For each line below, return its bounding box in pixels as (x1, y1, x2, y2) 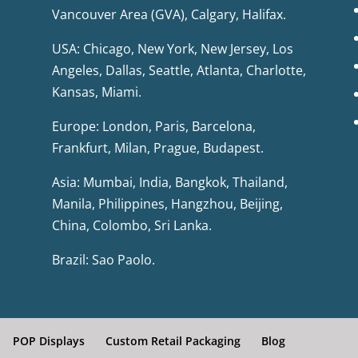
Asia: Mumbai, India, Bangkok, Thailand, (51, 173, 288, 191)
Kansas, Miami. (51, 82, 141, 101)
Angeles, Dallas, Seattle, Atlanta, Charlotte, (51, 61, 306, 79)
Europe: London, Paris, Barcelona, (51, 117, 256, 135)
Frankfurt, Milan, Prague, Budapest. (51, 138, 264, 157)
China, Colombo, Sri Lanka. (51, 216, 212, 234)
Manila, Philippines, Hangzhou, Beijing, (51, 194, 283, 213)
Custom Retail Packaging (105, 332, 241, 348)
